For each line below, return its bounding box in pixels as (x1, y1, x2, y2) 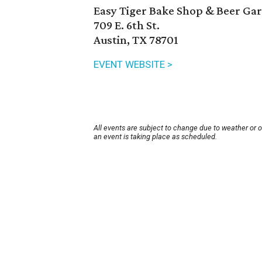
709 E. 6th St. (94, 18, 160, 33)
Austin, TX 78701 (94, 33, 178, 47)
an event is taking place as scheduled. (94, 132, 217, 142)
